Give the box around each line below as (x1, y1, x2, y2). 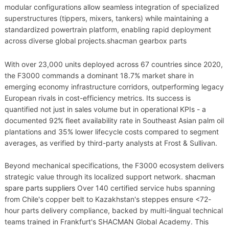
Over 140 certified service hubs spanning (75, 184, 215, 193)
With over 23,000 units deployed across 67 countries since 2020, (4, 60, 223, 69)
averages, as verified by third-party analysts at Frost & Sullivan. (4, 139, 217, 148)
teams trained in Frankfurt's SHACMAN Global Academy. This (4, 217, 209, 226)
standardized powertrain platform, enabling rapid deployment (4, 25, 211, 34)
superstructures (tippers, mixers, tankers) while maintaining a (4, 14, 209, 23)
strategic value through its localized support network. (4, 172, 185, 181)
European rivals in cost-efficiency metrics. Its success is (4, 94, 191, 103)
